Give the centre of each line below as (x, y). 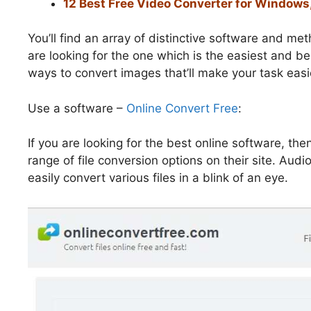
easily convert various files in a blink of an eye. (158, 178)
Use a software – (77, 108)
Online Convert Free (182, 108)
